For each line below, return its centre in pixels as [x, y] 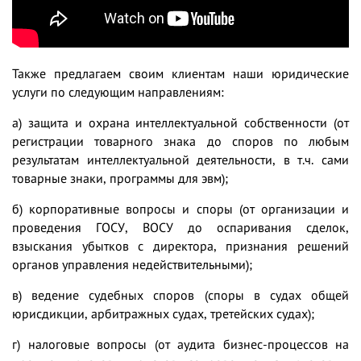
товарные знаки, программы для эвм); [120, 178]
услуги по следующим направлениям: [118, 92]
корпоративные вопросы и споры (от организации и [189, 209]
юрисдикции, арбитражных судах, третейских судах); [163, 314]
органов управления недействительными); [132, 265]
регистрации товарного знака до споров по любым [180, 141]
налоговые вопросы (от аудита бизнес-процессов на [188, 344]
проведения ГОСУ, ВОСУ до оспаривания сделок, [180, 228]
